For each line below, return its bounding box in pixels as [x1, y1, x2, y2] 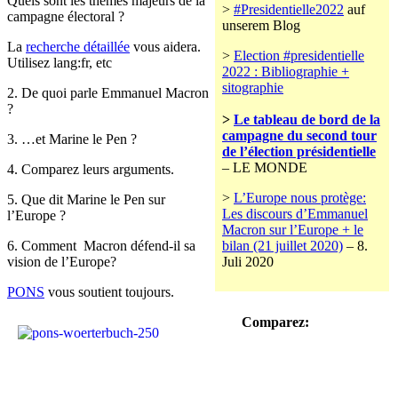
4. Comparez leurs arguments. [7, 162, 174, 178]
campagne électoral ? [7, 9, 124, 25]
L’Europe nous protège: [234, 190, 366, 206]
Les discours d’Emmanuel [222, 206, 368, 222]
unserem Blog [222, 18, 300, 34]
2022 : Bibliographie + [222, 64, 349, 80]
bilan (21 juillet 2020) [222, 238, 343, 254]
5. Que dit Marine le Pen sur [7, 192, 165, 208]
